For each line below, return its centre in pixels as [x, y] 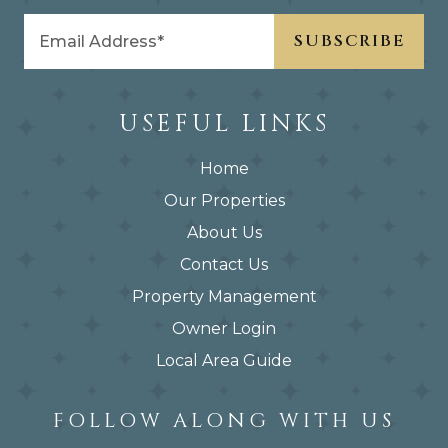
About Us [224, 232]
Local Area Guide [224, 360]
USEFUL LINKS [224, 123]
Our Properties [224, 200]
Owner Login [224, 328]
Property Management [224, 296]
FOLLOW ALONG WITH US [224, 420]
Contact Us [224, 264]
